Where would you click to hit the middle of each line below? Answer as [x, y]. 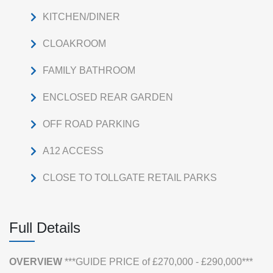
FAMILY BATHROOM [89, 70]
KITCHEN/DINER [81, 17]
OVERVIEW [36, 262]
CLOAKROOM [74, 44]
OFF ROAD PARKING [91, 124]
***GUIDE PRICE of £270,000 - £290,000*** [159, 262]
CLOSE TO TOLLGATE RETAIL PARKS [130, 178]
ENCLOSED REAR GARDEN [108, 97]
